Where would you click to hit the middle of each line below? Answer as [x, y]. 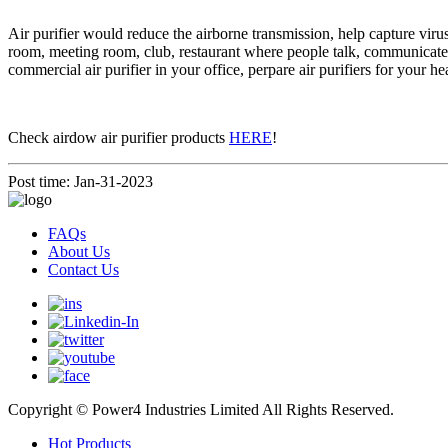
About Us [79, 251]
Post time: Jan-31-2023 [80, 181]
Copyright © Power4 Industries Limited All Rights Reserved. [201, 409]
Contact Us [83, 269]
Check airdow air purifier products [118, 137]
